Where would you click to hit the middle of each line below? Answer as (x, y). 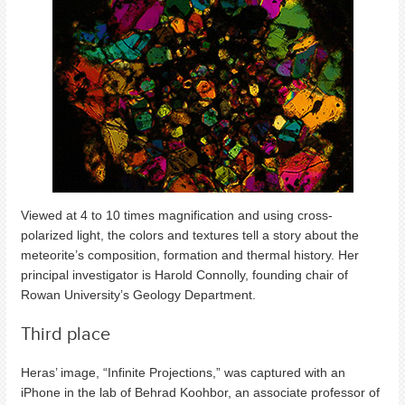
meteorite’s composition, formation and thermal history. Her (190, 255)
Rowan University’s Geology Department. (138, 295)
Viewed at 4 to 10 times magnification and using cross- (177, 216)
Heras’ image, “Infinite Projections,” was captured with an (183, 373)
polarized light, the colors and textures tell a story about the (190, 235)
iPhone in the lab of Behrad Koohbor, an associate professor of (200, 393)
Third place (66, 334)
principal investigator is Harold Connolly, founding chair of (184, 275)
